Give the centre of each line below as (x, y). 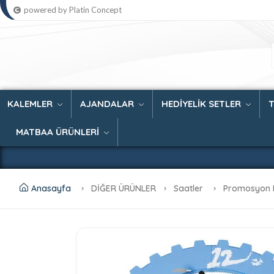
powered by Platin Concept (73, 10)
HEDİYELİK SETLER (202, 104)
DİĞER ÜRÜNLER (124, 189)
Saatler (190, 189)
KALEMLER (31, 104)
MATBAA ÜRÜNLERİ (59, 132)
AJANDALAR (108, 104)
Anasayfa (51, 189)
